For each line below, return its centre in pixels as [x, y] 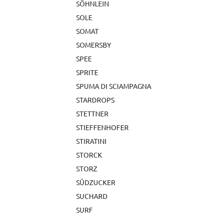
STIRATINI [91, 141]
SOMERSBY [94, 45]
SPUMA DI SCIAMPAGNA [114, 86]
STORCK [89, 155]
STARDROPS [95, 100]
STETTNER [92, 113]
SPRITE [87, 72]
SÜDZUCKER [96, 182]
